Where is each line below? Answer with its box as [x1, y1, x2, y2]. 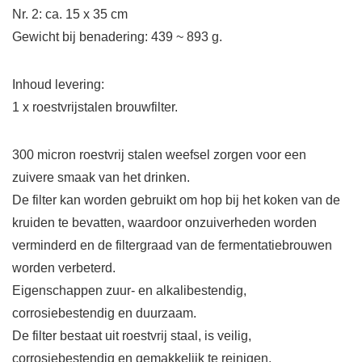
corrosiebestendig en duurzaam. [12, 306, 196, 321]
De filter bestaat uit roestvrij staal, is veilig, [12, 329, 251, 343]
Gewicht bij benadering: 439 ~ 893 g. [12, 30, 222, 44]
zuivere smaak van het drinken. [12, 170, 190, 185]
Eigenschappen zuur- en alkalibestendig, [12, 284, 246, 298]
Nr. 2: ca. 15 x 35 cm [12, 7, 128, 22]
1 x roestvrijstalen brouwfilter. [12, 100, 178, 115]
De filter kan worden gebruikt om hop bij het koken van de [12, 193, 340, 208]
